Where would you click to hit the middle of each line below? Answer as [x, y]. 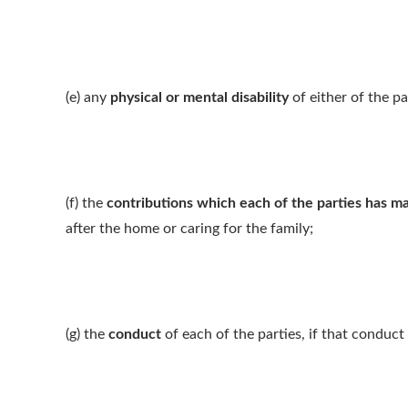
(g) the [87, 334]
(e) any [88, 97]
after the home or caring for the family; [189, 229]
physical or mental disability [199, 97]
